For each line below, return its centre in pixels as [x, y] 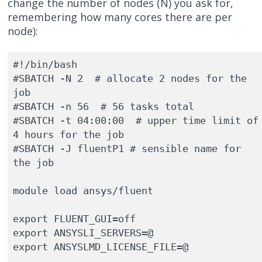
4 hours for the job [68, 134]
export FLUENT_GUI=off [74, 218]
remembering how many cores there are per [120, 17]
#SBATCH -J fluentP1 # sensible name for [127, 148]
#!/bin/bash [45, 64]
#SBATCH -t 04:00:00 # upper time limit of [135, 120]
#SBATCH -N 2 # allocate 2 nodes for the [130, 78]
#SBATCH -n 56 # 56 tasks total [103, 106]
